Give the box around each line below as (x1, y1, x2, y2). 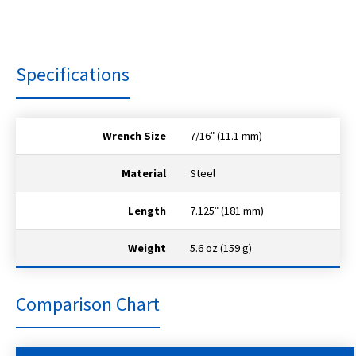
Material (122, 166, 166, 181)
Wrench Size (103, 129, 166, 144)
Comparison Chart (16, 292, 160, 317)
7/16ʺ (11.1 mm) (190, 129, 262, 144)
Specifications (16, 62, 130, 87)
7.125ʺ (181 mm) (190, 203, 264, 219)
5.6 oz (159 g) (190, 241, 252, 256)
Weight (128, 241, 166, 256)
